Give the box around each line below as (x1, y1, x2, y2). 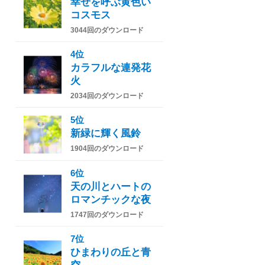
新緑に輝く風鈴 (70, 128, 141, 140)
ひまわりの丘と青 (70, 247, 151, 258)
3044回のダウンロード (70, 26, 144, 35)
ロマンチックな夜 (70, 194, 151, 206)
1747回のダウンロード (70, 211, 144, 219)
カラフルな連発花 (70, 62, 151, 74)
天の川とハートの (70, 181, 151, 193)
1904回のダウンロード (70, 144, 144, 153)
